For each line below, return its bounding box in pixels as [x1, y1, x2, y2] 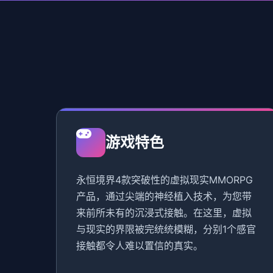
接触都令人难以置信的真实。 [76, 239, 203, 252]
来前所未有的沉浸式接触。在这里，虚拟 [76, 207, 252, 219]
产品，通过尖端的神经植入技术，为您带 [76, 190, 252, 203]
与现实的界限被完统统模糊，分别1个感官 [76, 223, 256, 236]
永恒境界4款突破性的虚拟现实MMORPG [76, 174, 253, 186]
